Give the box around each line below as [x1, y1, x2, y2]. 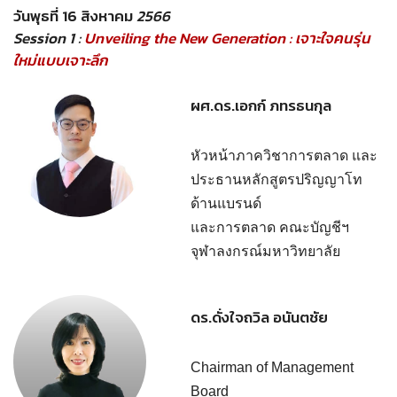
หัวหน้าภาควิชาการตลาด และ [191, 148, 378, 163]
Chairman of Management [191, 359, 354, 374]
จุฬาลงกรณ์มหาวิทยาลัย [191, 244, 340, 259]
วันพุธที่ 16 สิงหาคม [13, 4, 136, 27]
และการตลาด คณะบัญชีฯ [191, 220, 349, 235]
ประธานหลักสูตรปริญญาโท [191, 172, 362, 187]
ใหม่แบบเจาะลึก [13, 49, 108, 72]
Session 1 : [13, 27, 84, 50]
